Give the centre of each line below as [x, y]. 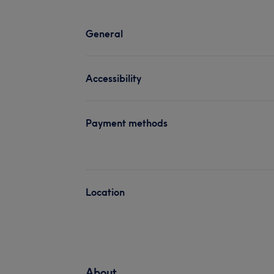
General [104, 33]
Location [105, 192]
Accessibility [113, 78]
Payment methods [127, 123]
